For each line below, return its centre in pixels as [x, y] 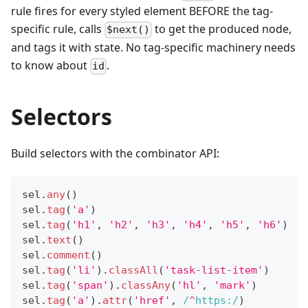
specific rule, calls [58, 29]
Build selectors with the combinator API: [115, 153]
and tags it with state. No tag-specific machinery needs [153, 48]
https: [214, 300]
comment [68, 255]
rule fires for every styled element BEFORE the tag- [142, 11]
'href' [152, 300]
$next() [129, 30]
